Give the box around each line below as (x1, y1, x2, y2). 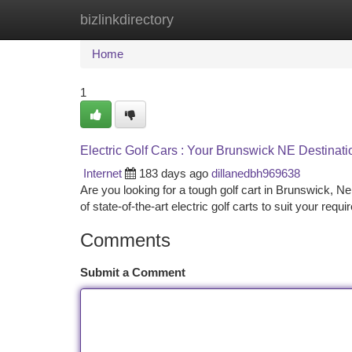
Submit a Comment (80, 266, 185, 279)
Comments (80, 229, 170, 251)
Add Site (271, 13, 314, 26)
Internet (83, 167, 122, 180)
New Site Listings (159, 13, 247, 26)
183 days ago (139, 167, 208, 180)
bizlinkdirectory (80, 12, 174, 27)
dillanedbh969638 (211, 167, 300, 180)
